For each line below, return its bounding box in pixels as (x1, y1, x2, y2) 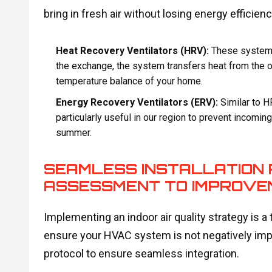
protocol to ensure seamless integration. (43, 246, 239, 260)
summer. (55, 126, 92, 138)
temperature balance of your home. (55, 75, 203, 87)
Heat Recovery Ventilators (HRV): (55, 45, 209, 57)
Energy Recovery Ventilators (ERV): (55, 96, 218, 108)
